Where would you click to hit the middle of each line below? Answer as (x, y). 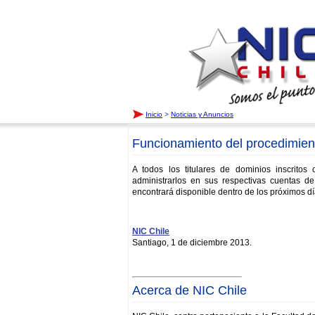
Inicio (154, 114)
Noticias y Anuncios (202, 114)
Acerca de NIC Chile (189, 290)
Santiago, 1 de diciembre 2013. (192, 243)
